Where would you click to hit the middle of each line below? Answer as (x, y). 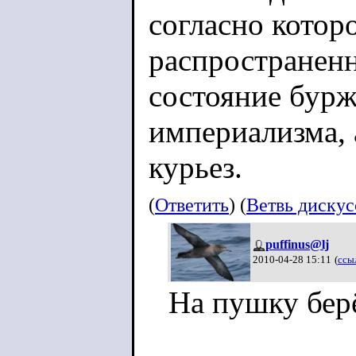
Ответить (192, 205)
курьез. (195, 167)
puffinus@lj (297, 244)
